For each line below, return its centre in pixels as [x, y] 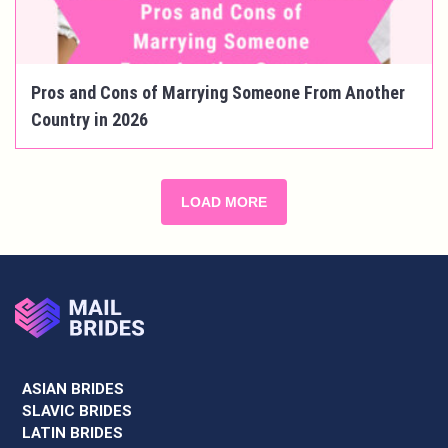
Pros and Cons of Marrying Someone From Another [218, 93]
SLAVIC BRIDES [77, 411]
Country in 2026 [89, 120]
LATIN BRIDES [72, 433]
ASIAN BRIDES [73, 389]
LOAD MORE [224, 202]
